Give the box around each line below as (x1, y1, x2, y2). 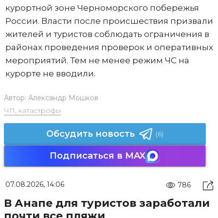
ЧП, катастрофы (3, 106, 61, 115)
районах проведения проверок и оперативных (5, 42, 213, 52)
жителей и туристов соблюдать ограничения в (5, 29, 209, 39)
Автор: (3, 93, 28, 102)
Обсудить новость (46, 128, 135, 139)
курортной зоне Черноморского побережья (5, 2, 199, 13)
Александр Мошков (28, 93, 98, 102)
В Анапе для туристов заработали (3, 196, 210, 210)
